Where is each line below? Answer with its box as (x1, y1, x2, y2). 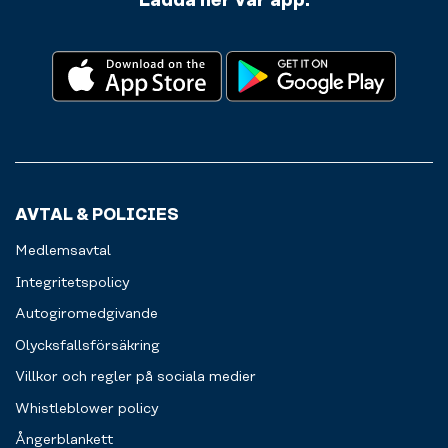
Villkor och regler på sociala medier (15, 369, 256, 386)
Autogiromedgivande (15, 306, 158, 323)
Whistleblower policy (15, 400, 158, 417)
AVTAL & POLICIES (15, 205, 179, 224)
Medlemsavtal (15, 243, 111, 260)
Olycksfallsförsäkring (15, 337, 160, 354)
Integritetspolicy (15, 274, 129, 291)
